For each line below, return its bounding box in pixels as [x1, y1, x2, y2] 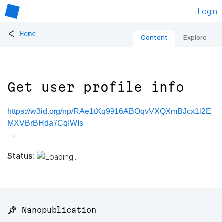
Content [141, 33, 167, 42]
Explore [183, 33, 207, 42]
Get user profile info [7, 80, 184, 95]
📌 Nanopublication [7, 205, 96, 215]
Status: [7, 150, 34, 161]
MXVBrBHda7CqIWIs [7, 119, 83, 128]
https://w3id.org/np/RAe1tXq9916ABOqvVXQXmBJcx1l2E [7, 107, 211, 116]
